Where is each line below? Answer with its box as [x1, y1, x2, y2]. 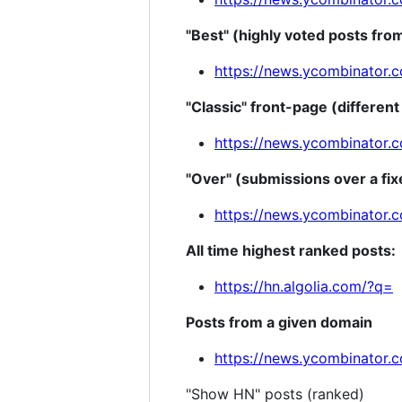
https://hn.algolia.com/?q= [214, 276, 393, 295]
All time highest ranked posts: [186, 240, 396, 259]
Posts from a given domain [186, 312, 372, 331]
